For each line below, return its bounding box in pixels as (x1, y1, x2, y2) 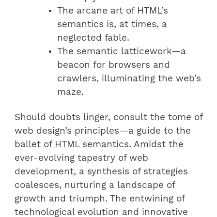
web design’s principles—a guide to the (15, 125, 191, 136)
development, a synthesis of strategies (15, 166, 188, 177)
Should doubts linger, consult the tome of (15, 111, 202, 123)
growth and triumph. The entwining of (15, 193, 185, 204)
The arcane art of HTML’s (57, 5, 168, 16)
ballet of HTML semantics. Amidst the (15, 139, 184, 150)
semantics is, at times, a (57, 18, 167, 30)
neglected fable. (57, 32, 129, 43)
